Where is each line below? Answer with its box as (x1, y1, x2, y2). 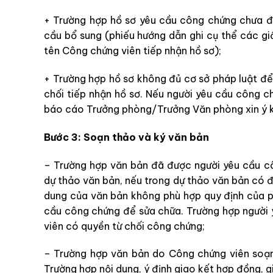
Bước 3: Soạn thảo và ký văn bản (44, 130, 209, 143)
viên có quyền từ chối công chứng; (44, 219, 205, 232)
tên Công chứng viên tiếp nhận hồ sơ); (44, 44, 221, 57)
